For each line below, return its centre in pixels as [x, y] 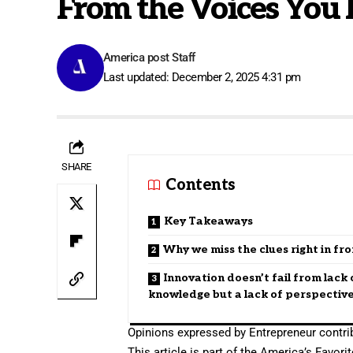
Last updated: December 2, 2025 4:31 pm [202, 77]
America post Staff [149, 57]
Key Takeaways [209, 221]
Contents [200, 185]
